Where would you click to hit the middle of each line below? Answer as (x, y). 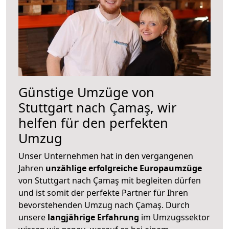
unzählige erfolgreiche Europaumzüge (124, 168)
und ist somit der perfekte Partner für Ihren (103, 192)
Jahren (32, 168)
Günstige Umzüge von (86, 92)
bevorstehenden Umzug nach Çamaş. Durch (104, 205)
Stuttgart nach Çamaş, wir (97, 107)
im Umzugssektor (175, 217)
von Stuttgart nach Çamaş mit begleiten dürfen (110, 180)
